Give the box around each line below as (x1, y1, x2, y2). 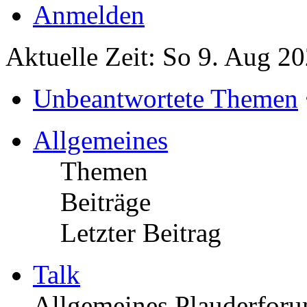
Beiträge (60, 186, 151, 217)
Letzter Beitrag (60, 217, 221, 247)
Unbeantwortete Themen (33, 83, 298, 113)
